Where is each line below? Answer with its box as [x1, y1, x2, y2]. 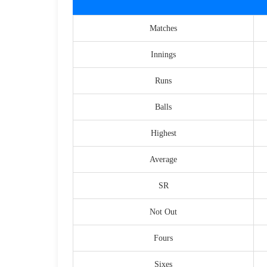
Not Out [150, 207, 177, 217]
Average [150, 155, 177, 164]
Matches [150, 24, 177, 33]
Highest [150, 129, 176, 138]
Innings [151, 50, 176, 60]
